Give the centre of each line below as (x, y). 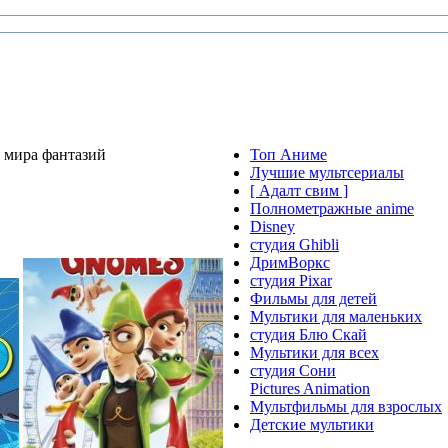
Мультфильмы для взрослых (346, 406)
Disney (272, 226)
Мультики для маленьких (336, 316)
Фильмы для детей (313, 298)
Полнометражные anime (332, 208)
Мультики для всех (314, 352)
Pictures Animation (310, 388)
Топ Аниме (288, 154)
